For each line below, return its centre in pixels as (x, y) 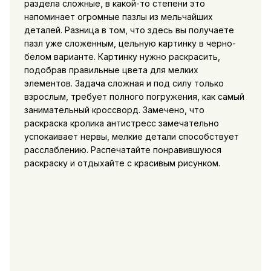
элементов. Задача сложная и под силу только (124, 83)
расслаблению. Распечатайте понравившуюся (122, 149)
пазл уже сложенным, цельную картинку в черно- (130, 43)
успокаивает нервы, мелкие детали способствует (131, 136)
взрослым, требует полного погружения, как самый (134, 96)
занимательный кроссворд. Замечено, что (114, 109)
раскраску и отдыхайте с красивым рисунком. (122, 163)
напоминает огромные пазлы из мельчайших (118, 16)
